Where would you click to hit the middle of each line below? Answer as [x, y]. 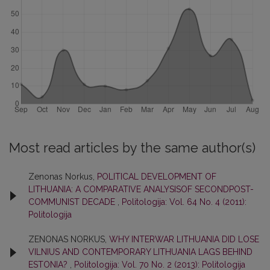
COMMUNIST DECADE [73, 202]
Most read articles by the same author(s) [132, 148]
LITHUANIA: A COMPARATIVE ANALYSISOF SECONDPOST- [141, 189]
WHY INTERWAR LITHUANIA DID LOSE [184, 239]
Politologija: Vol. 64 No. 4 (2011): [184, 202]
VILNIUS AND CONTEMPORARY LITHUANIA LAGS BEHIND [140, 252]
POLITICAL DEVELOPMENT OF [157, 177]
